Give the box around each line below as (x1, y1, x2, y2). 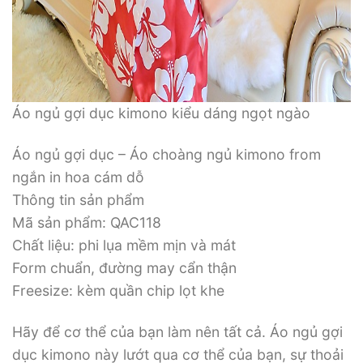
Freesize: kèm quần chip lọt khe (12, 282, 224, 300)
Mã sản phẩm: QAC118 (12, 214, 161, 232)
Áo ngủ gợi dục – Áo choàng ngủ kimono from (12, 146, 321, 164)
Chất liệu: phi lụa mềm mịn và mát (12, 237, 236, 254)
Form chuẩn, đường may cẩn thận (12, 259, 237, 277)
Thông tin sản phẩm (12, 191, 144, 209)
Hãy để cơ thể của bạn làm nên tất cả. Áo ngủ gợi (12, 323, 343, 341)
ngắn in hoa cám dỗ (12, 169, 144, 186)
